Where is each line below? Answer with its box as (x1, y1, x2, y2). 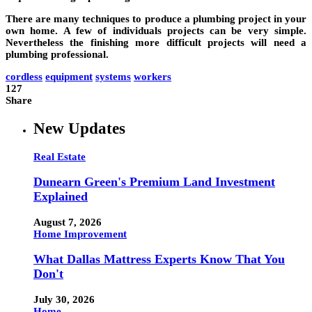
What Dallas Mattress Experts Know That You (33, 252, 285, 267)
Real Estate (33, 150, 86, 162)
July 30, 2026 (33, 293, 95, 305)
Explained (33, 189, 88, 204)
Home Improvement (33, 228, 127, 240)
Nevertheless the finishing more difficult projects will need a (6, 37, 306, 49)
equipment (45, 71, 93, 83)
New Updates (33, 119, 125, 137)
